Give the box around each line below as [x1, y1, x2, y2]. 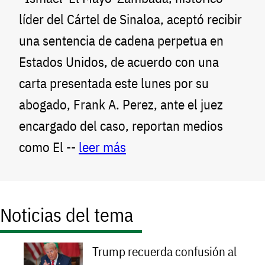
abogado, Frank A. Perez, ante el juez [19, 95, 223, 113]
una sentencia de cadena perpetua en [19, 31, 224, 49]
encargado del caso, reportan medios [19, 117, 223, 134]
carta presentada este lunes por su [19, 74, 209, 92]
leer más [79, 138, 126, 156]
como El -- [19, 138, 79, 156]
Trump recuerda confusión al [92, 243, 237, 260]
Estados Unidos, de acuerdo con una [19, 53, 219, 70]
